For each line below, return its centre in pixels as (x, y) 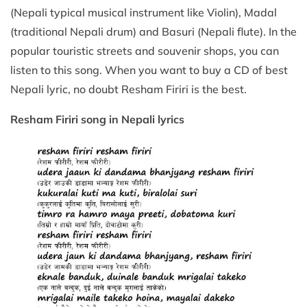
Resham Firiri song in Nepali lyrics (97, 119)
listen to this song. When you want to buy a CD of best (149, 70)
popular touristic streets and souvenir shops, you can (145, 50)
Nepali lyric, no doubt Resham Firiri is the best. (134, 89)
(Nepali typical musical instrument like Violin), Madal (144, 12)
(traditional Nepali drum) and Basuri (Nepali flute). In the (153, 31)
